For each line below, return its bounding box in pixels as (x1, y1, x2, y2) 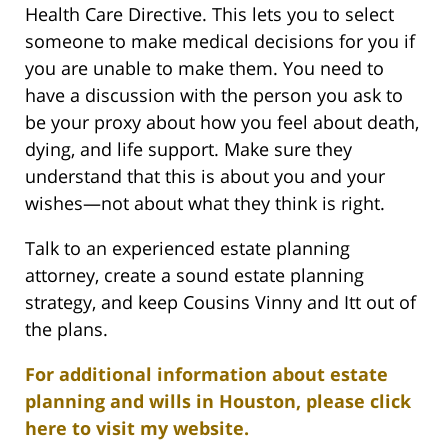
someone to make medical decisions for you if (25, 29, 415, 54)
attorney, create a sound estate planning (25, 263, 364, 288)
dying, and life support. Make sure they (25, 137, 352, 162)
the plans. (25, 317, 108, 342)
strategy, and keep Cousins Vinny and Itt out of (25, 290, 416, 315)
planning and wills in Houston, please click (25, 389, 411, 414)
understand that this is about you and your (25, 164, 385, 189)
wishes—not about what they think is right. (25, 191, 385, 216)
